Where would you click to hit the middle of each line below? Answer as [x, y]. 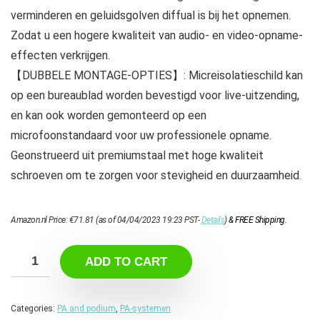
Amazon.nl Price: [40, 220]
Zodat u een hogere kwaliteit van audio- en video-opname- [157, 36]
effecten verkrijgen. [60, 56]
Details [212, 220]
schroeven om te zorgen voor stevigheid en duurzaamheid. [156, 176]
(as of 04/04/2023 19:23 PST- [147, 220]
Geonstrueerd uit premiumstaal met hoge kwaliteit [137, 156]
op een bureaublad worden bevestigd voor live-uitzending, [155, 96]
